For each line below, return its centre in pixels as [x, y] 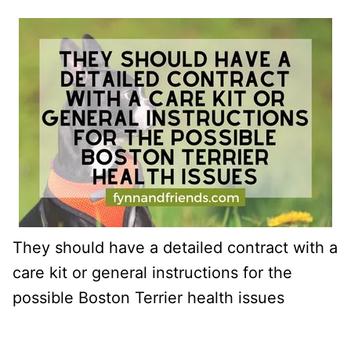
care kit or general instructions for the [152, 272]
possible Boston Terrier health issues [148, 297]
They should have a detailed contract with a [175, 247]
